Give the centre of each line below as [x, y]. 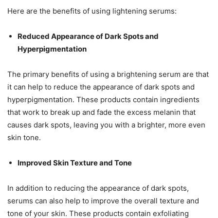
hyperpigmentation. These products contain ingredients [103, 99]
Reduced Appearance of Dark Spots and [88, 36]
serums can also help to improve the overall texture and [103, 200]
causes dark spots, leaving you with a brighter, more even [106, 125]
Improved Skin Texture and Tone [75, 163]
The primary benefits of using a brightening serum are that [108, 74]
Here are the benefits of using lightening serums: [92, 11]
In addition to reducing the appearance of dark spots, [98, 188]
